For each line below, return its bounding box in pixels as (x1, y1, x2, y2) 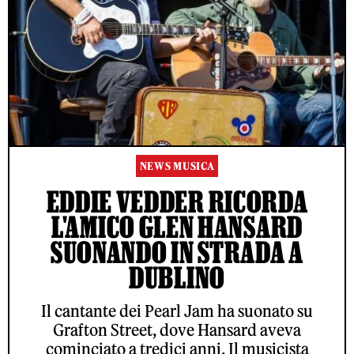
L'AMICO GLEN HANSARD (51, 209, 303, 243)
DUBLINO (129, 260, 225, 294)
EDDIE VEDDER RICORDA (46, 184, 308, 218)
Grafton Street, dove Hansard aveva (53, 319, 301, 340)
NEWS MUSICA (139, 159, 215, 173)
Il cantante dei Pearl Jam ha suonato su (41, 300, 313, 321)
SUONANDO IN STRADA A (50, 235, 303, 269)
